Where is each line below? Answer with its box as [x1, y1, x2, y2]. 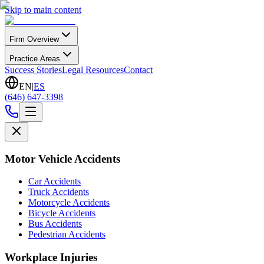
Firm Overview [9, 35, 59, 44]
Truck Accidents [28, 187, 89, 197]
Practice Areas [9, 54, 60, 63]
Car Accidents [28, 176, 81, 187]
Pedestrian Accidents [28, 229, 105, 240]
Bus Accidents [28, 219, 82, 229]
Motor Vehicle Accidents [5, 152, 120, 165]
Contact [124, 65, 153, 75]
